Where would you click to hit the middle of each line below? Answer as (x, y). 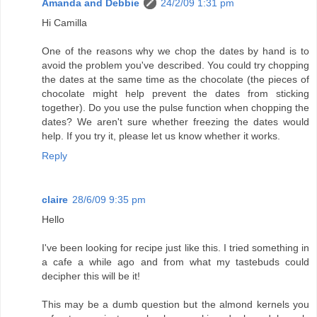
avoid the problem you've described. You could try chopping (175, 65)
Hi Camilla (64, 23)
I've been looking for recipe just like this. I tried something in (175, 248)
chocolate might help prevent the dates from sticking (175, 94)
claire (55, 200)
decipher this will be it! (91, 276)
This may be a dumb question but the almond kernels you (175, 305)
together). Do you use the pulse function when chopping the (175, 108)
